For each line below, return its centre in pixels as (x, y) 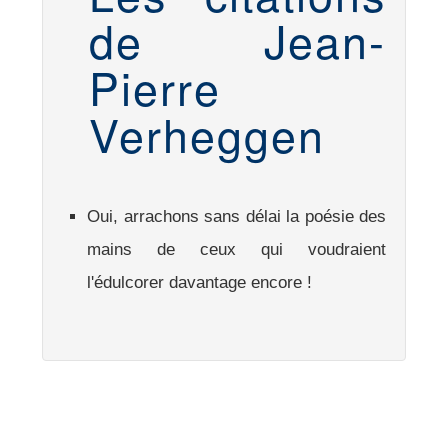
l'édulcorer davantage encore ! (199, 283)
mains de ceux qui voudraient (236, 250)
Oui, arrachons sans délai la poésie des (236, 217)
